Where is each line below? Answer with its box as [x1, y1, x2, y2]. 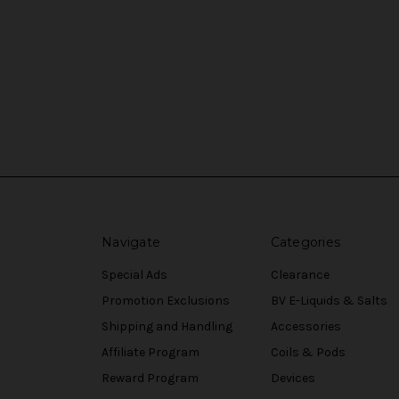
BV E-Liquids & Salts [270, 293, 387, 309]
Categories [270, 234, 340, 251]
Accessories [270, 319, 341, 335]
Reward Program [102, 370, 199, 387]
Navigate [102, 234, 160, 251]
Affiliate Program [102, 345, 199, 361]
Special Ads [102, 267, 167, 283]
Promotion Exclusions [102, 293, 230, 309]
